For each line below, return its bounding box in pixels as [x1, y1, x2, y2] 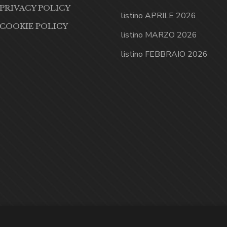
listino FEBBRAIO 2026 [121, 49, 208, 60]
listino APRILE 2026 [121, 10, 196, 22]
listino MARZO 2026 [121, 29, 197, 41]
